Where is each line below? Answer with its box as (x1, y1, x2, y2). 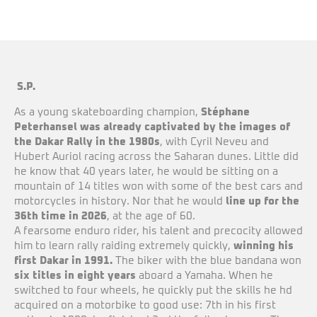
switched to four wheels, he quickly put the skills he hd (14, 285, 292, 296)
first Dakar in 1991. (14, 255, 113, 266)
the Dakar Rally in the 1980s (14, 137, 160, 147)
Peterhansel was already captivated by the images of (14, 122, 290, 132)
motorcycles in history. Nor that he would (14, 196, 226, 207)
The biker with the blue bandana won (113, 255, 301, 266)
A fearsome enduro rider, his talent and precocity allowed (14, 226, 303, 236)
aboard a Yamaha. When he (136, 270, 273, 281)
